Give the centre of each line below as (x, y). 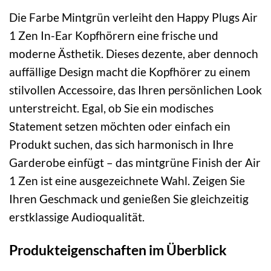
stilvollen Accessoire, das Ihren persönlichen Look (135, 90)
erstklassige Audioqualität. (77, 217)
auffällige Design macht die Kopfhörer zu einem (130, 72)
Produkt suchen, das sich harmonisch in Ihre (121, 145)
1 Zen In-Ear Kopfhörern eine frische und (114, 36)
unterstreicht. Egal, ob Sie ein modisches (111, 108)
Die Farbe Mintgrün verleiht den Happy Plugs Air (133, 18)
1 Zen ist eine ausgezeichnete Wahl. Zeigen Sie (127, 181)
